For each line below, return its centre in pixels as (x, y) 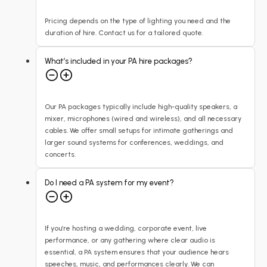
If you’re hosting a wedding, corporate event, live (126, 228)
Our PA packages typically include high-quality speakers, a (141, 107)
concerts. (60, 154)
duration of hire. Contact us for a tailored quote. (124, 33)
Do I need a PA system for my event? (109, 183)
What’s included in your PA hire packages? (119, 61)
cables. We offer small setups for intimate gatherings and (139, 131)
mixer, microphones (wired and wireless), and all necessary (143, 119)
